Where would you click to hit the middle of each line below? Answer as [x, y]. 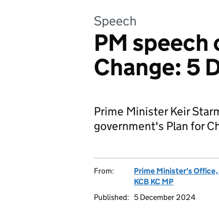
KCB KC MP [154, 182]
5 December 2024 [165, 197]
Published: [111, 197]
